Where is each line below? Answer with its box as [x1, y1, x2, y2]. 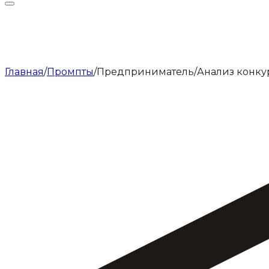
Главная [5, 66, 44, 77]
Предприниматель [97, 66, 194, 77]
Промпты [47, 66, 94, 77]
